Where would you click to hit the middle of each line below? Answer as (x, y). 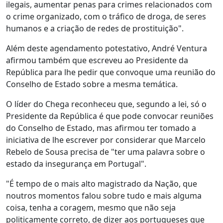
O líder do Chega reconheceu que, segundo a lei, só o (106, 104)
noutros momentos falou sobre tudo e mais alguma (104, 196)
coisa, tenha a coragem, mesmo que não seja (91, 208)
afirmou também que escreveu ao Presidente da (97, 60)
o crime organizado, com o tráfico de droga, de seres (106, 16)
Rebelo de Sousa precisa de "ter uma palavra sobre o (106, 152)
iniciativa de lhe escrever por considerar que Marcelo (106, 140)
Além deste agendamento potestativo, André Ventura (107, 48)
